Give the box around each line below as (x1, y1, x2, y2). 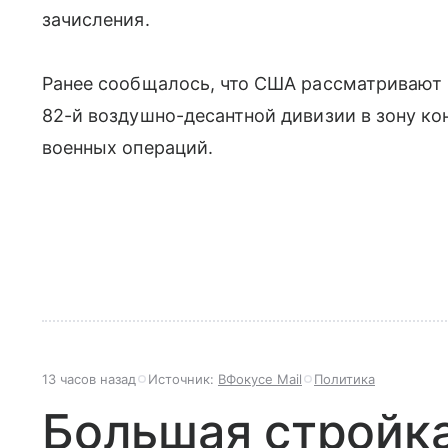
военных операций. (42, 137, 213, 159)
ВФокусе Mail (218, 371, 302, 388)
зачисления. (42, 9, 150, 31)
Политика (314, 371, 375, 388)
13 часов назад (42, 371, 136, 388)
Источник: (148, 371, 218, 388)
